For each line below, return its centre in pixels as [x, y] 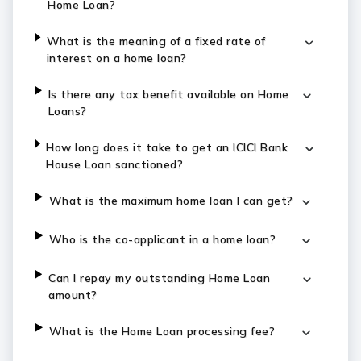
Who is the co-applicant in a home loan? [162, 239]
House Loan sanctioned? [116, 164]
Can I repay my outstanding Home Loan [160, 278]
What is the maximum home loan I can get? [171, 201]
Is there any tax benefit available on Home [168, 94]
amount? [73, 295]
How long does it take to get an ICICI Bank [167, 147]
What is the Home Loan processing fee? [162, 331]
